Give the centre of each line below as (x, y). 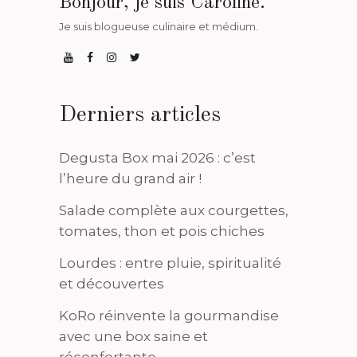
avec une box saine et (133, 336)
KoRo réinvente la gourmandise (169, 315)
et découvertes (112, 283)
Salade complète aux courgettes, (174, 210)
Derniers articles (140, 115)
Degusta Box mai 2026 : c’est (157, 157)
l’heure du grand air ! (130, 178)
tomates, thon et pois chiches (162, 231)
